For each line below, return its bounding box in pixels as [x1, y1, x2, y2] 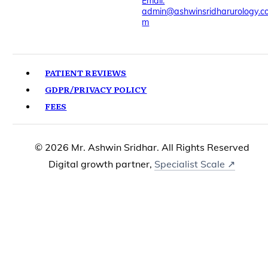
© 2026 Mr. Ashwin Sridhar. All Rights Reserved [34, 141, 249, 154]
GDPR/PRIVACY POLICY [45, 83, 147, 96]
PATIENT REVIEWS [45, 66, 127, 79]
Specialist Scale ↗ [154, 158, 236, 170]
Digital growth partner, [48, 158, 155, 170]
